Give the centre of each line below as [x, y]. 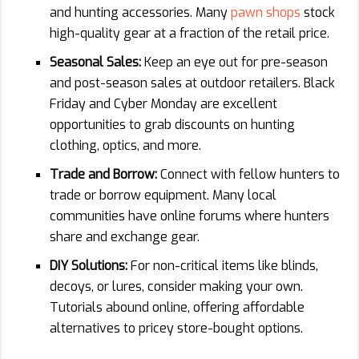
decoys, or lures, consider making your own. [176, 286]
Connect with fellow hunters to [248, 174]
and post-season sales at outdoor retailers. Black [192, 83]
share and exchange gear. [125, 236]
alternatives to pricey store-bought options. [176, 328]
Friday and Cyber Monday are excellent [163, 103]
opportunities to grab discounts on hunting [172, 124]
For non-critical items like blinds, [223, 265]
